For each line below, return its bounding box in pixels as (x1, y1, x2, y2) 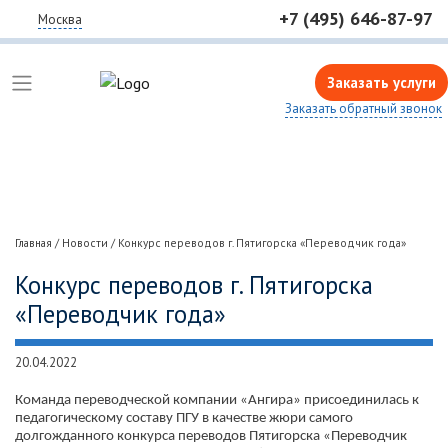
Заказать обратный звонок (284, 100, 442, 117)
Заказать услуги (326, 73, 436, 92)
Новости (62, 235, 108, 250)
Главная (15, 235, 52, 250)
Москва (38, 11, 82, 28)
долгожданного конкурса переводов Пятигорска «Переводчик (15, 429, 407, 445)
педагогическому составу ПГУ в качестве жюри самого (15, 411, 353, 427)
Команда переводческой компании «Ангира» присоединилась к (15, 393, 419, 409)
